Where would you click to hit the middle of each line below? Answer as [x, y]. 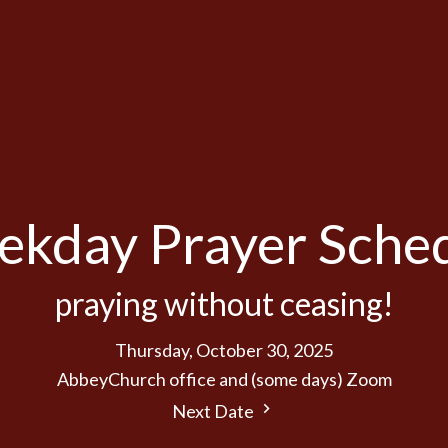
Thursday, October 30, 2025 [224, 350]
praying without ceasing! [224, 304]
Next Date [214, 411]
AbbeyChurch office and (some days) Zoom [224, 379]
